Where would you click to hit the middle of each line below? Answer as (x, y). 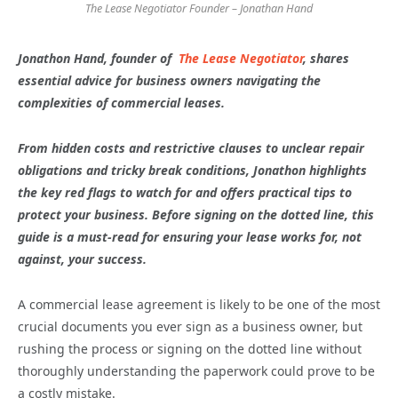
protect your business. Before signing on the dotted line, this (196, 215)
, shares (326, 59)
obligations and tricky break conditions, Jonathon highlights (192, 171)
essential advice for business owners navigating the (169, 81)
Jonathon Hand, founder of (98, 59)
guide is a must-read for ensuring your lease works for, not (190, 237)
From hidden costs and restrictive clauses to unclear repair (191, 148)
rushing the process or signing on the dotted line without (190, 349)
